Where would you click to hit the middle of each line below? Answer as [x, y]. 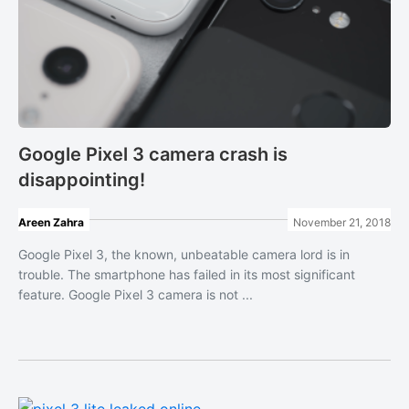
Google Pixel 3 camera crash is [153, 154]
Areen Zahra [51, 222]
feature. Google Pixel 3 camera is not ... [136, 294]
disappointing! [82, 180]
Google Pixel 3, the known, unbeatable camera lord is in [184, 254]
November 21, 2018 [342, 222]
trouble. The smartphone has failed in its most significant [187, 274]
